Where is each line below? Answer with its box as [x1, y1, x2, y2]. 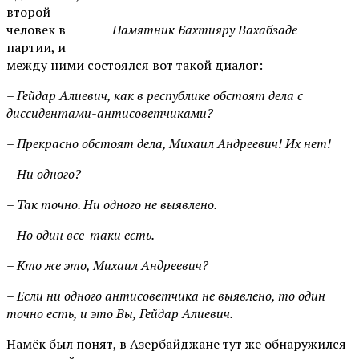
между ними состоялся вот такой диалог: [6, 55, 263, 74]
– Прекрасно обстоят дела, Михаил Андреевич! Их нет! [6, 134, 331, 152]
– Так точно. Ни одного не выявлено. [6, 195, 217, 213]
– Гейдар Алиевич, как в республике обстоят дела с [6, 86, 303, 104]
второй [6, 2, 50, 21]
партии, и [6, 38, 66, 56]
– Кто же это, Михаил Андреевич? [6, 256, 208, 274]
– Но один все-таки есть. [6, 225, 155, 244]
